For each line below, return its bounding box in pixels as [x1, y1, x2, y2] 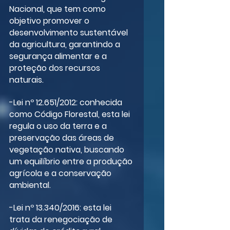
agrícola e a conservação [9, 167, 113, 179]
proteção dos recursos [9, 62, 102, 74]
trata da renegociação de [9, 213, 114, 225]
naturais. [9, 73, 44, 86]
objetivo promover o [9, 14, 91, 27]
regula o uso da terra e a [9, 120, 109, 132]
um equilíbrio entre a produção [9, 155, 135, 167]
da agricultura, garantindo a [9, 38, 122, 50]
